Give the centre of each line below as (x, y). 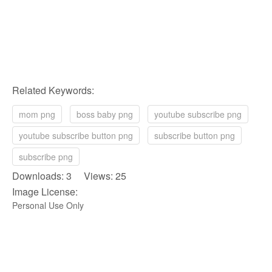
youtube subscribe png (198, 114)
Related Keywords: (53, 90)
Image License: (45, 191)
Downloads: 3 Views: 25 (69, 175)
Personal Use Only (48, 205)
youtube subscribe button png (76, 135)
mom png (37, 114)
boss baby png (105, 114)
